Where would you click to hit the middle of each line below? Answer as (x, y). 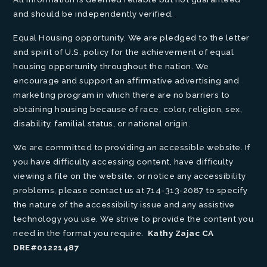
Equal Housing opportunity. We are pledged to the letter (131, 38)
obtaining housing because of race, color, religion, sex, (128, 109)
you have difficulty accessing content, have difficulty (123, 162)
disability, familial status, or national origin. (102, 123)
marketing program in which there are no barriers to (122, 95)
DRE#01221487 (46, 247)
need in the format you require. (80, 233)
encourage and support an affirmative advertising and (126, 80)
